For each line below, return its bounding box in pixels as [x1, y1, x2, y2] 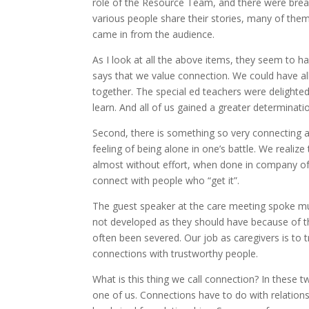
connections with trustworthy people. [92, 247, 259, 260]
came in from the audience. [92, 28, 215, 41]
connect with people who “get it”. [92, 174, 240, 187]
